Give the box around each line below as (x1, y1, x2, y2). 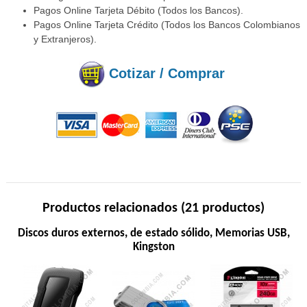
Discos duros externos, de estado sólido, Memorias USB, (17, 227, 290, 239)
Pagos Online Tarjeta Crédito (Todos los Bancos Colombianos (34, 19, 301, 31)
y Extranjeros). (34, 34, 97, 45)
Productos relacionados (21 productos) (42, 201, 265, 215)
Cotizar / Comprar (108, 66, 225, 82)
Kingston (132, 241, 175, 253)
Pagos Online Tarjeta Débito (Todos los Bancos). (34, 5, 244, 16)
